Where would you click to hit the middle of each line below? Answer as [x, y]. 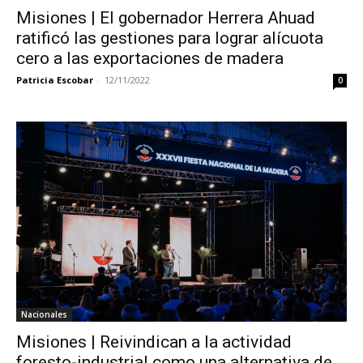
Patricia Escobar [55, 80]
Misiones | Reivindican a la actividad [154, 342]
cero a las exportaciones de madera [150, 59]
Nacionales [44, 314]
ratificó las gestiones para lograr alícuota [170, 38]
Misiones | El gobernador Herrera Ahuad [166, 18]
